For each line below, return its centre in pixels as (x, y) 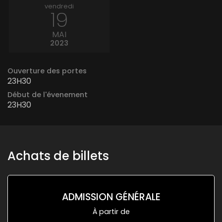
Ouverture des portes (47, 71)
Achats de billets (58, 156)
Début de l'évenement (48, 94)
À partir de (111, 211)
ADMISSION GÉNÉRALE (111, 197)
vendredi (59, 6)
